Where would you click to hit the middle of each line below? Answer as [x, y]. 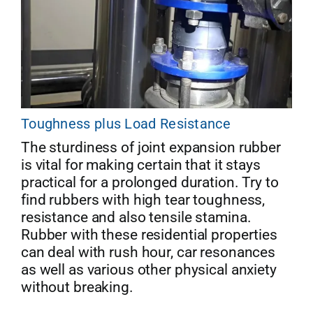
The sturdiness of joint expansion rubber [151, 147]
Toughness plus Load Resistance [125, 123]
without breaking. [77, 287]
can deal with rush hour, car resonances [148, 252]
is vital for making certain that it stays [140, 165]
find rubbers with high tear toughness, [143, 199]
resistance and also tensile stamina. [136, 217]
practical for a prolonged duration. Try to [150, 182]
